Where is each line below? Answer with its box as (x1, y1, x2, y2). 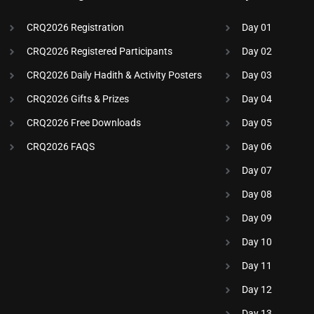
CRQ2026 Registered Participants (26, 46, 172, 57)
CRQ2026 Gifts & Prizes (26, 93, 129, 105)
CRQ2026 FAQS (26, 141, 95, 153)
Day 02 (242, 46, 272, 57)
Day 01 (242, 22, 272, 34)
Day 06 (242, 141, 272, 153)
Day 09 (242, 212, 272, 224)
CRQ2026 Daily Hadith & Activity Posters (26, 69, 202, 81)
